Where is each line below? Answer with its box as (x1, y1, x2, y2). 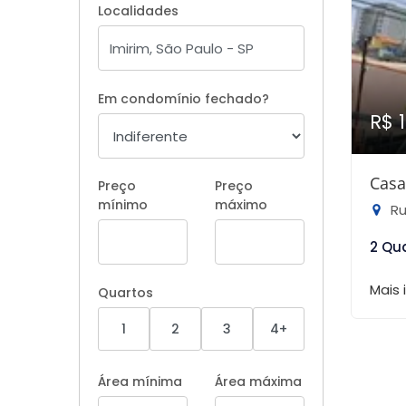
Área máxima (215, 372, 302, 391)
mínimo (98, 196, 148, 214)
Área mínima (98, 372, 182, 391)
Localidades (98, 2, 179, 20)
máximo (215, 196, 267, 214)
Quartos (98, 284, 153, 302)
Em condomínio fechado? (98, 90, 269, 108)
